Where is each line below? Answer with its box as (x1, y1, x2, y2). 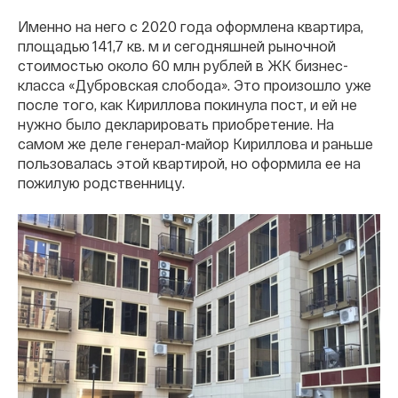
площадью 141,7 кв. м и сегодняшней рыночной (18, 36, 336, 54)
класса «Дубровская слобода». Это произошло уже (18, 76, 371, 93)
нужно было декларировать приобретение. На (18, 115, 334, 132)
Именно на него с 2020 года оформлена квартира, (18, 17, 363, 35)
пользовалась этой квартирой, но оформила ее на (18, 154, 361, 171)
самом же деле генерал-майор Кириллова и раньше (18, 134, 373, 152)
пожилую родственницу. (18, 173, 185, 191)
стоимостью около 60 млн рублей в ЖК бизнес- (18, 56, 348, 74)
